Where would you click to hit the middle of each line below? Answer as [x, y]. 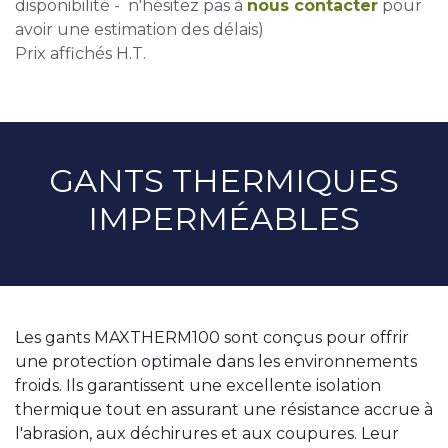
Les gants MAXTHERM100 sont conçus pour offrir [212, 337]
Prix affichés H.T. [80, 53]
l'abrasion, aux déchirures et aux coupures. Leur [207, 433]
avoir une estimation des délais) [139, 29]
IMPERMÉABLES [224, 218]
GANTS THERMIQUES [224, 180]
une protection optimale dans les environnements [216, 361]
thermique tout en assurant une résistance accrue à [224, 409]
